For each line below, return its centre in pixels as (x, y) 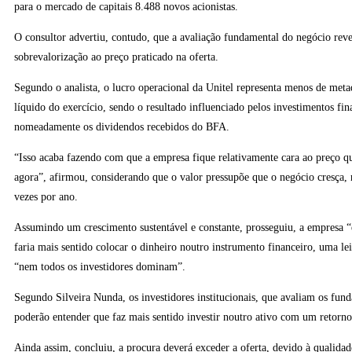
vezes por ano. (46, 197)
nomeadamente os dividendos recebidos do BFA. (122, 127)
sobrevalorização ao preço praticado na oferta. (116, 57)
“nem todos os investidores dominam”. (100, 267)
